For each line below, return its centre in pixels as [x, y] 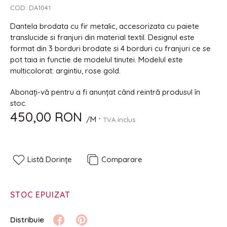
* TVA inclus [117, 120]
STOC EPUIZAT [40, 195]
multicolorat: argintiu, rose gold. [65, 71]
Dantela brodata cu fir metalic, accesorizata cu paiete [105, 26]
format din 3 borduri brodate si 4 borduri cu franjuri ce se [110, 48]
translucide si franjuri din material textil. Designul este [102, 37]
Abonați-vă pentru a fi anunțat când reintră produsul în [105, 92]
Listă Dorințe [50, 159]
